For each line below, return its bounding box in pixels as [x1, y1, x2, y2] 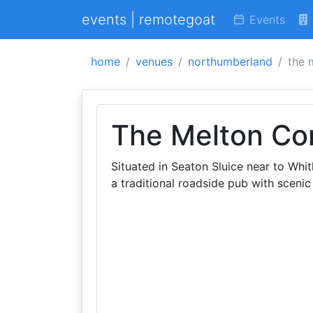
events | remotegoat [82, 11, 215, 28]
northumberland [188, 54, 272, 68]
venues [136, 54, 173, 68]
